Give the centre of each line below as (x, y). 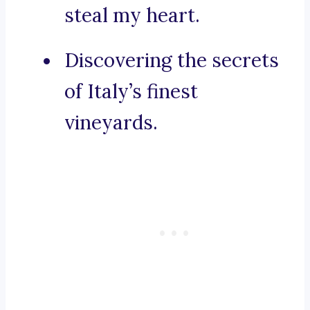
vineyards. (111, 123)
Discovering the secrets (172, 61)
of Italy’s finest (131, 92)
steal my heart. (132, 16)
